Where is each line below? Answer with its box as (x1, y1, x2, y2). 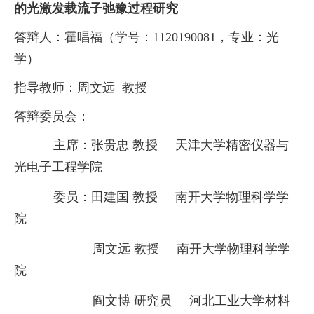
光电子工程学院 (14, 160, 102, 175)
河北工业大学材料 (189, 294, 290, 308)
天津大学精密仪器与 (175, 138, 289, 153)
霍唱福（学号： (64, 30, 153, 45)
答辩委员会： (14, 109, 90, 124)
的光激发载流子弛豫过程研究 (14, 1, 178, 16)
